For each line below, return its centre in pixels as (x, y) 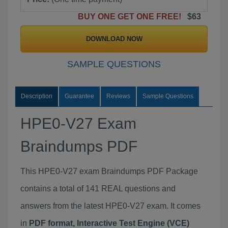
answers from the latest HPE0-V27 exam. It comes (110, 206)
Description (37, 96)
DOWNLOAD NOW (114, 39)
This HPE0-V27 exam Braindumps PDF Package (109, 171)
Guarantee (79, 96)
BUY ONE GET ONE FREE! (132, 17)
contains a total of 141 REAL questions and (98, 189)
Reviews (118, 96)
